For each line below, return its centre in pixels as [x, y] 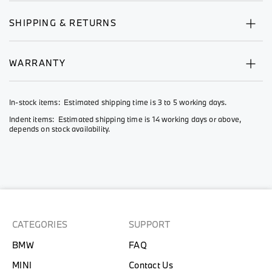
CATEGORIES [40, 224]
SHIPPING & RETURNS [63, 23]
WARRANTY [38, 63]
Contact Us [151, 265]
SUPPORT [150, 224]
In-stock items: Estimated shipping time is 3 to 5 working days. [118, 102]
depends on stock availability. [60, 129]
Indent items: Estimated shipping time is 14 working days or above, [125, 119]
